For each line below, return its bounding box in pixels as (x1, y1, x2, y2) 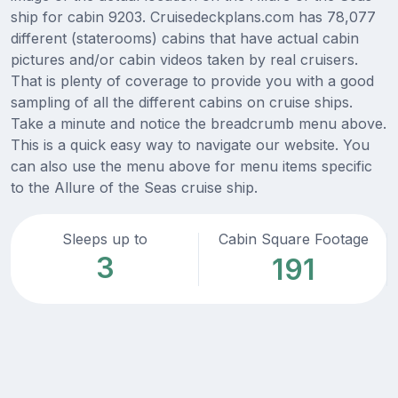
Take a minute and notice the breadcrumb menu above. (11, 115, 386, 133)
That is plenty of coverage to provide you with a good (11, 72, 374, 91)
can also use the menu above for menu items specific (11, 157, 372, 176)
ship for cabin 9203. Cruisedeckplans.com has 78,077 (11, 8, 376, 27)
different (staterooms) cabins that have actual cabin (11, 29, 359, 48)
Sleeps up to (62, 230, 147, 249)
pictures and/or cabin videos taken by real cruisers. (11, 51, 358, 69)
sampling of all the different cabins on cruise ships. (11, 93, 353, 112)
